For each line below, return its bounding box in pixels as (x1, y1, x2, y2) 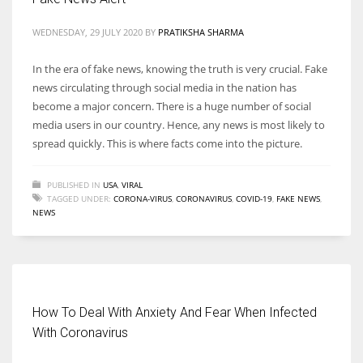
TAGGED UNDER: (47, 192, 111, 204)
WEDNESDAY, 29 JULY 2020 (32, 25, 143, 38)
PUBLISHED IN (47, 178, 100, 190)
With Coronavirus (32, 324, 128, 340)
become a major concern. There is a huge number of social (32, 98, 311, 113)
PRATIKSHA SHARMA (158, 25, 244, 38)
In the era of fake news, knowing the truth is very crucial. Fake (32, 61, 327, 76)
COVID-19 (236, 192, 272, 204)
